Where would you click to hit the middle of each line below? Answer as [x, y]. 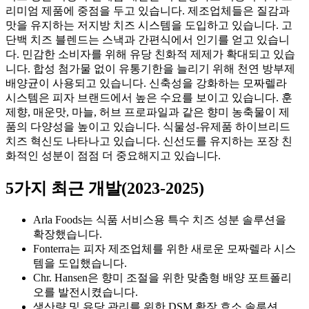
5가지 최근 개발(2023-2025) [105, 189]
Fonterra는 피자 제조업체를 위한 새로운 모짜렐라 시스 [165, 249]
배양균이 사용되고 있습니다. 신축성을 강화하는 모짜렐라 [146, 83]
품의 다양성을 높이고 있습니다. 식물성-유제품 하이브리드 [148, 127]
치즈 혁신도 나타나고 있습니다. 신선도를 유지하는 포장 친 [149, 141]
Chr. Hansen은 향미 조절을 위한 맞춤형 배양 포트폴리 [162, 278]
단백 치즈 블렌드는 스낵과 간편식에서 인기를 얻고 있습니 [148, 40]
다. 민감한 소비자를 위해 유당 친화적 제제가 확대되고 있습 [150, 54]
